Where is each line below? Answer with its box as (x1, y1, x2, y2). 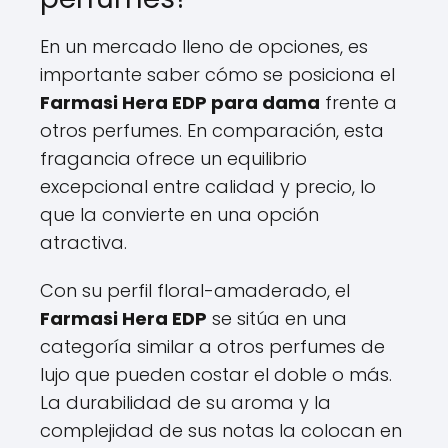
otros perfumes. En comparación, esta (40, 117, 384, 143)
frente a (320, 89, 397, 115)
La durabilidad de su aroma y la (40, 389, 331, 415)
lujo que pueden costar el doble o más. (40, 361, 392, 387)
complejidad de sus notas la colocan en (40, 417, 402, 443)
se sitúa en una (207, 305, 347, 331)
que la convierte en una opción (40, 201, 319, 227)
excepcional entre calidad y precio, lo (40, 173, 376, 199)
